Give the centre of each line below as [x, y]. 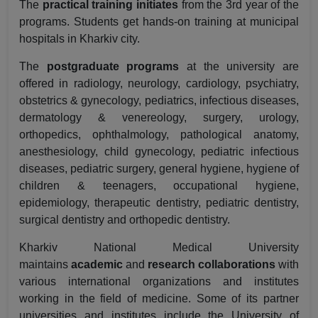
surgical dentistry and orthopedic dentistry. [125, 220]
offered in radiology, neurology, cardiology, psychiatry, [159, 83]
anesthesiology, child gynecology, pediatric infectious [159, 152]
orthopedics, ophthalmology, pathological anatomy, [159, 135]
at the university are [239, 66]
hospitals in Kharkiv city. [79, 39]
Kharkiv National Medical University [159, 247]
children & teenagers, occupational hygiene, [159, 186]
